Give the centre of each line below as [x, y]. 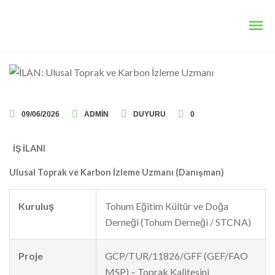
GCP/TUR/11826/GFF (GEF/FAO [176, 255]
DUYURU [149, 114]
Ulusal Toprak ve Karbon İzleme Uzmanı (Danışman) [117, 172]
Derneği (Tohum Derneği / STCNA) [178, 222]
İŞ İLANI [28, 148]
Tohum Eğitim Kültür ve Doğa [167, 206]
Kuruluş [36, 206]
